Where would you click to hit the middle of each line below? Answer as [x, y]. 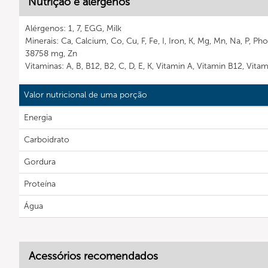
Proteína [40, 184]
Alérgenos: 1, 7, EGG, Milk [73, 28]
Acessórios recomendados [93, 256]
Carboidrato [47, 140]
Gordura [40, 162]
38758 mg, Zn [51, 54]
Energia [38, 118]
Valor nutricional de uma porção [86, 95]
